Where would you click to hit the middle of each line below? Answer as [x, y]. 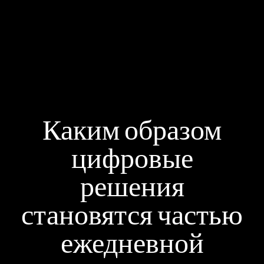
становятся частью [132, 216]
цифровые [132, 160]
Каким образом [132, 131]
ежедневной [132, 245]
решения [132, 188]
